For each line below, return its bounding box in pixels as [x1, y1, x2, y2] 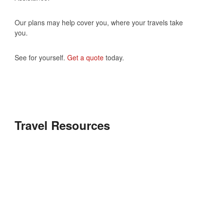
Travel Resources [15, 116, 110, 133]
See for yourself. [15, 52, 67, 62]
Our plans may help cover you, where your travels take [15, 17, 183, 27]
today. [104, 52, 124, 62]
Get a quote [67, 52, 104, 62]
